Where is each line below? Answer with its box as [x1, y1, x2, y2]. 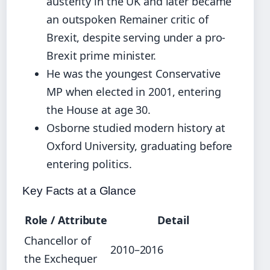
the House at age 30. [46, 102, 151, 118]
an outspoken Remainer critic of [46, 12, 209, 27]
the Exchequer [24, 251, 97, 266]
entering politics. [46, 157, 133, 172]
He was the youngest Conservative [46, 66, 221, 81]
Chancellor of [24, 233, 91, 248]
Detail [157, 213, 189, 228]
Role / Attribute [24, 213, 108, 228]
